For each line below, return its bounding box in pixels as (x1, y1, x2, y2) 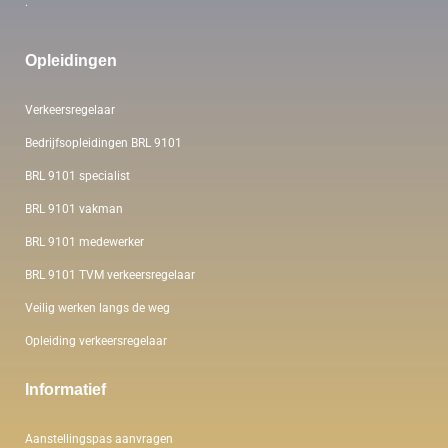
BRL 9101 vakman (25, 201, 123, 216)
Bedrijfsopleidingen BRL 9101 (25, 135, 182, 150)
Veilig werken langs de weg (25, 300, 170, 315)
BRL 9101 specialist (25, 168, 130, 183)
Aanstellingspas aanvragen (25, 431, 173, 446)
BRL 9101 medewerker (25, 234, 144, 249)
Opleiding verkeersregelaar (25, 333, 167, 348)
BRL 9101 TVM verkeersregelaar (25, 267, 195, 282)
